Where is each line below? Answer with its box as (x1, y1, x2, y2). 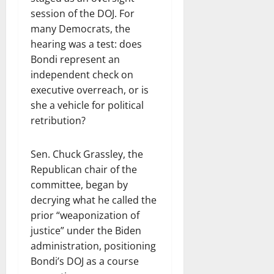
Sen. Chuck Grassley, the (31, 147, 143, 161)
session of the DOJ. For (31, 6, 135, 20)
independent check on (31, 67, 133, 81)
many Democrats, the (31, 21, 130, 35)
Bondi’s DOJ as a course (31, 254, 139, 268)
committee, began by (31, 177, 128, 191)
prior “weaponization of (31, 208, 139, 222)
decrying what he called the (31, 193, 157, 207)
